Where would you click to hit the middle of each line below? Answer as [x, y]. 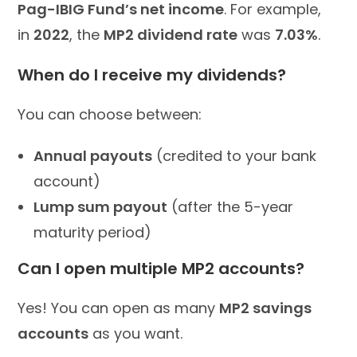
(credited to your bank [235, 155]
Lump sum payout [101, 206]
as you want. [136, 333]
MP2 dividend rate [171, 34]
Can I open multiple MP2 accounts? [161, 268]
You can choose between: [110, 114]
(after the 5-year [231, 206]
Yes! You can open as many [119, 308]
